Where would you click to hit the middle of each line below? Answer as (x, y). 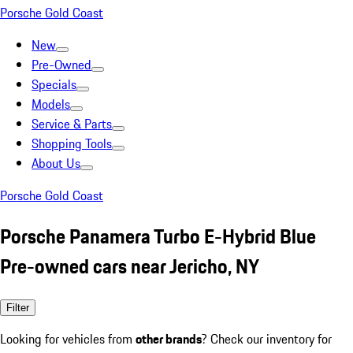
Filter (18, 307)
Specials (54, 84)
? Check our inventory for (267, 338)
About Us (56, 163)
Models (51, 104)
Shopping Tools (72, 143)
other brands (169, 338)
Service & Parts (72, 124)
